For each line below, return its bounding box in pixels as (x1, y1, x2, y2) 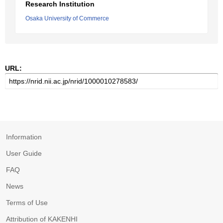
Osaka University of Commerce (25, 15, 109, 22)
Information (6, 133, 42, 141)
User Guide (6, 149, 42, 157)
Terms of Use (6, 199, 48, 207)
